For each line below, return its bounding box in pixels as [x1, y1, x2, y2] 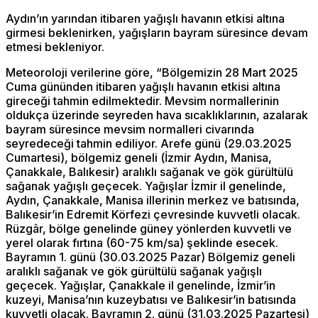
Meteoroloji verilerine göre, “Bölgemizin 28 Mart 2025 [6, 65, 298, 80]
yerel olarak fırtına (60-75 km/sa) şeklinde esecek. [6, 236, 278, 251]
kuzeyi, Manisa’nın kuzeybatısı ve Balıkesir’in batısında [6, 292, 296, 307]
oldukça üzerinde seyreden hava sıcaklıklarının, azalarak [6, 108, 308, 123]
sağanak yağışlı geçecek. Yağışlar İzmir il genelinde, [6, 179, 286, 194]
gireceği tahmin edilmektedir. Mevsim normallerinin [6, 94, 279, 109]
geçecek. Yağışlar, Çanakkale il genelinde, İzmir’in [6, 278, 275, 293]
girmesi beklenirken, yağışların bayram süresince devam [6, 26, 308, 40]
